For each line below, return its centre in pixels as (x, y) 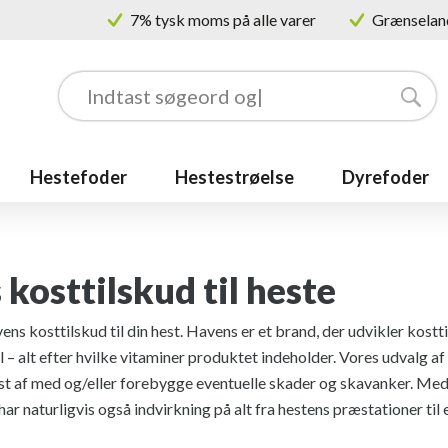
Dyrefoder (385, 177)
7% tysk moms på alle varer (223, 19)
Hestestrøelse (234, 177)
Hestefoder (78, 177)
